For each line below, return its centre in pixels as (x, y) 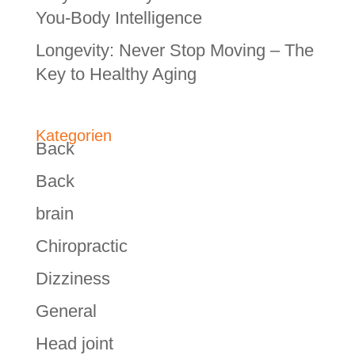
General (66, 311)
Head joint (74, 343)
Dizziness (73, 278)
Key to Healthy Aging (116, 74)
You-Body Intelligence (118, 18)
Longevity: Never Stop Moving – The (174, 51)
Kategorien (73, 136)
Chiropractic (81, 246)
